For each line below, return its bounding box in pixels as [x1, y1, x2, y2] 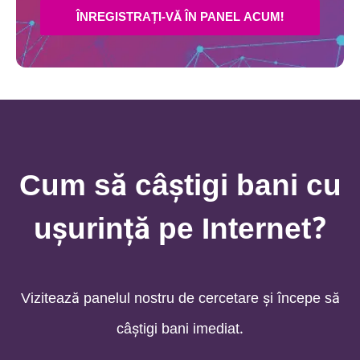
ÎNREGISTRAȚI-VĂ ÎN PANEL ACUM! [76, 3, 284, 30]
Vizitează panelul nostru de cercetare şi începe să [20, 282, 340, 313]
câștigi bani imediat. [117, 313, 243, 344]
